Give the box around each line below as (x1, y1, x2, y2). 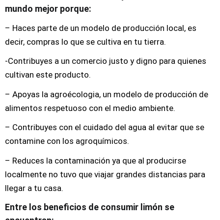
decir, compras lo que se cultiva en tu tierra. (5, 36, 166, 47)
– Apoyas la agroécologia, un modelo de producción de (5, 89, 208, 99)
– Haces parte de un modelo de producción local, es (5, 23, 196, 33)
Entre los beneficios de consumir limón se (5, 202, 174, 212)
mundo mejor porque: (5, 3, 91, 14)
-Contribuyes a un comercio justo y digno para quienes (5, 56, 206, 66)
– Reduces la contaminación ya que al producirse (5, 155, 186, 165)
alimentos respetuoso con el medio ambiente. (5, 103, 175, 113)
